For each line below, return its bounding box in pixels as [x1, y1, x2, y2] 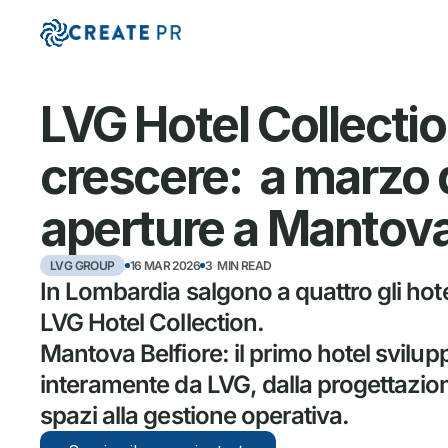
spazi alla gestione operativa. [40, 401, 350, 430]
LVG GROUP [50, 257, 115, 273]
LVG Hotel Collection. [40, 308, 264, 337]
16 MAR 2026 [129, 257, 201, 273]
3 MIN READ [205, 257, 272, 273]
